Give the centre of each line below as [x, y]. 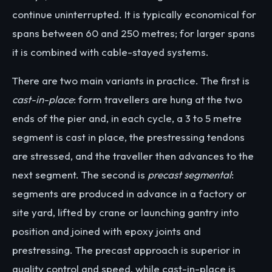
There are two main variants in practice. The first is [131, 81]
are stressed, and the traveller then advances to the [133, 156]
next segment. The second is [80, 175]
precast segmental [189, 175]
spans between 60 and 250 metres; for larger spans [134, 33]
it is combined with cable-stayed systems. [110, 52]
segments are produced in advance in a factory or [129, 194]
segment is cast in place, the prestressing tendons [128, 137]
